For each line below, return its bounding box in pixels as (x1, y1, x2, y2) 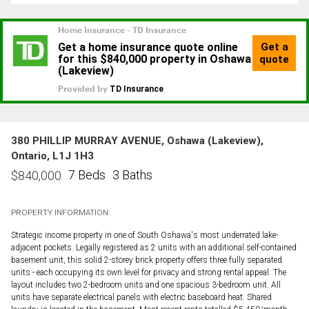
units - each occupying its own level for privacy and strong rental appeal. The (11, 267, 286, 277)
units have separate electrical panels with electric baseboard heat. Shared (11, 292, 272, 302)
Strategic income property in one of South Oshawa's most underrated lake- (11, 230, 278, 240)
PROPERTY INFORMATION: (11, 207, 110, 217)
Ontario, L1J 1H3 (11, 149, 94, 162)
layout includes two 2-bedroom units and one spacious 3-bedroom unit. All (11, 279, 281, 290)
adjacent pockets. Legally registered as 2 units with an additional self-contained (11, 242, 297, 252)
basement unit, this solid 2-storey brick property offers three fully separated (11, 255, 282, 265)
